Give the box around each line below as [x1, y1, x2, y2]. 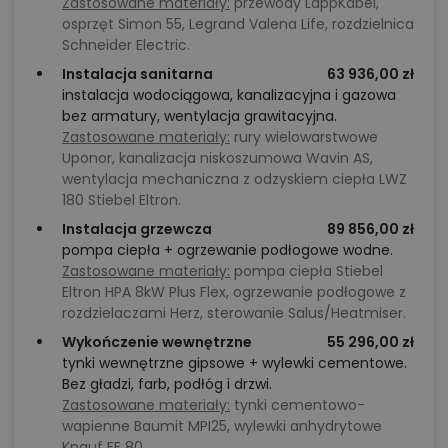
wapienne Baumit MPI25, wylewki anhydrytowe [62, 416, 382, 437]
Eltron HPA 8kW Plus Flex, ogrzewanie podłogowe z [62, 282, 406, 303]
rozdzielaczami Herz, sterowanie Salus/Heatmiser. [62, 303, 406, 324]
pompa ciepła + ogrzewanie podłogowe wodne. [62, 240, 393, 261]
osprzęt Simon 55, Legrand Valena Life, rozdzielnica [62, 14, 414, 35]
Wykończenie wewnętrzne [62, 332, 252, 353]
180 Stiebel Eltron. [62, 190, 181, 211]
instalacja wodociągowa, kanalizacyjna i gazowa [62, 85, 396, 106]
